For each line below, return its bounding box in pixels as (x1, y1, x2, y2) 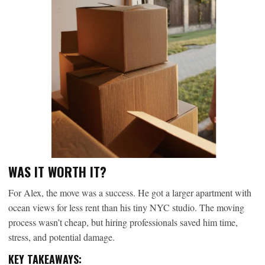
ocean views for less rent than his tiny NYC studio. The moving (8, 201, 244, 214)
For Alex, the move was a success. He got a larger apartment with (8, 186, 251, 199)
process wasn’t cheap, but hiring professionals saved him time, (8, 216, 238, 229)
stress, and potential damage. (8, 231, 115, 244)
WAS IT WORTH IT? (8, 162, 106, 182)
